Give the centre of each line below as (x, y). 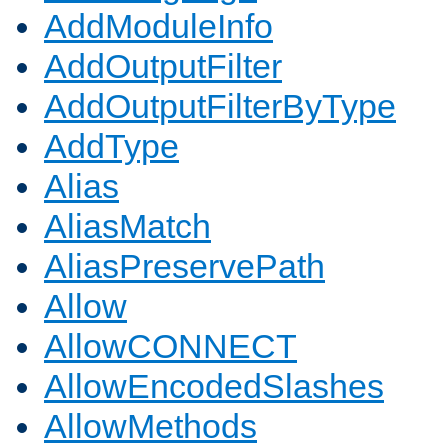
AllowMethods (150, 426)
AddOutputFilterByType (220, 106)
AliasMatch (127, 226)
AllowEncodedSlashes (214, 386)
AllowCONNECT (170, 346)
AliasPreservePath (184, 266)
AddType (111, 146)
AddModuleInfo (158, 26)
